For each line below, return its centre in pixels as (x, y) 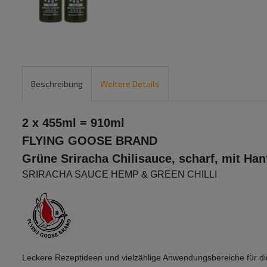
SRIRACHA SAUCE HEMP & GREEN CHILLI (119, 175)
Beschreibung (57, 83)
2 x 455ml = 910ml (73, 123)
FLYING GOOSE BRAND (90, 141)
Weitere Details (130, 83)
